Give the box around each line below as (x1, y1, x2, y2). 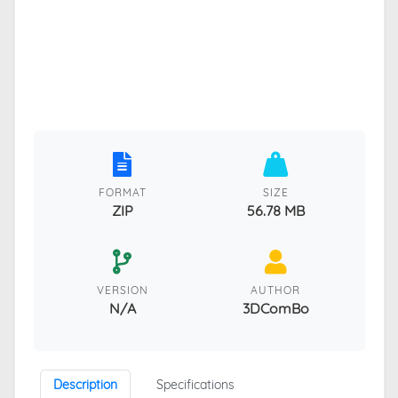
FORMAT (98, 185, 147, 199)
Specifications (155, 376, 235, 393)
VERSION (96, 283, 148, 297)
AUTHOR (251, 283, 301, 297)
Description (52, 376, 117, 393)
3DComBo (242, 298, 309, 317)
